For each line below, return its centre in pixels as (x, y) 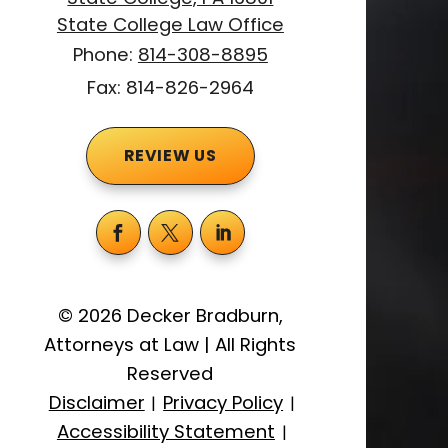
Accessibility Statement (165, 432)
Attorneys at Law (124, 345)
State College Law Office (170, 25)
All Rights (253, 345)
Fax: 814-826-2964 (170, 88)
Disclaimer (96, 403)
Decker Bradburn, (202, 316)
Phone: (105, 55)
